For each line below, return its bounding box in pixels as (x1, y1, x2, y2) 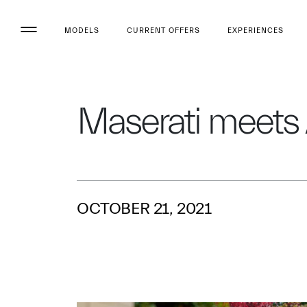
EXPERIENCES (228, 25, 284, 35)
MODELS (64, 25, 99, 35)
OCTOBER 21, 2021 (77, 199, 212, 218)
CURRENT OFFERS (127, 25, 200, 35)
